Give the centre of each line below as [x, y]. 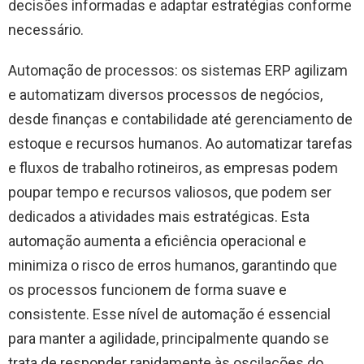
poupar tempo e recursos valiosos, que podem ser [170, 192]
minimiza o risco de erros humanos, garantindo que [173, 265]
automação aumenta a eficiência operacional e [157, 240]
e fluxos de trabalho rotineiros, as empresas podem [173, 167]
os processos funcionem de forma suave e [147, 289]
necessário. [46, 29]
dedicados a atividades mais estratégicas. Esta [159, 216]
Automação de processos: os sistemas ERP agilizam [178, 70]
